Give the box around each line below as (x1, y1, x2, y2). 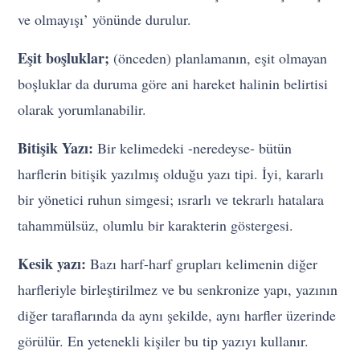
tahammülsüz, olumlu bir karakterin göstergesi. (18, 215, 294, 235)
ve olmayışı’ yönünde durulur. (18, 10, 192, 30)
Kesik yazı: (18, 253, 87, 275)
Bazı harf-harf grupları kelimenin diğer (86, 254, 318, 274)
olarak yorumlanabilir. (18, 100, 147, 120)
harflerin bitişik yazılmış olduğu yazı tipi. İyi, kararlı (18, 164, 325, 184)
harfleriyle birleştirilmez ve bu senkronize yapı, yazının (18, 280, 338, 300)
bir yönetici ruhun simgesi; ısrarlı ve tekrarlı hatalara (18, 190, 325, 210)
